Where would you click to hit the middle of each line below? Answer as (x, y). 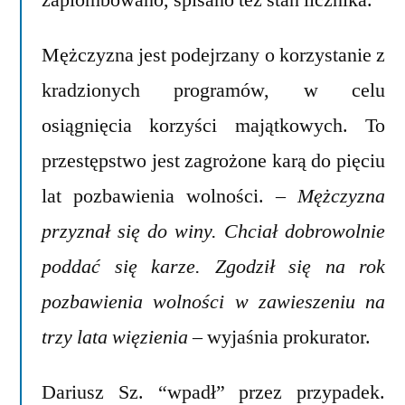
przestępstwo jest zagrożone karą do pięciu (213, 160)
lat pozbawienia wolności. (159, 196)
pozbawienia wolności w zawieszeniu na (213, 301)
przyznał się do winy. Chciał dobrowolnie (213, 231)
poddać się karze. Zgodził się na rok (213, 266)
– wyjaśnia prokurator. (279, 337)
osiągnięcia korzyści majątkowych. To (213, 125)
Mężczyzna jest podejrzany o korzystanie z (213, 55)
